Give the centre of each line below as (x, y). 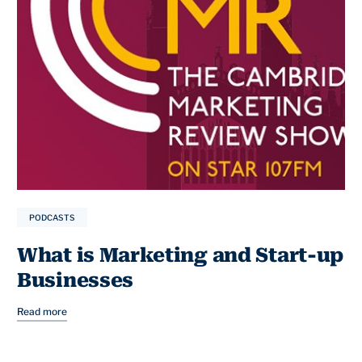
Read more (42, 312)
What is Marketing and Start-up (181, 256)
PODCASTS (52, 218)
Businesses (75, 281)
